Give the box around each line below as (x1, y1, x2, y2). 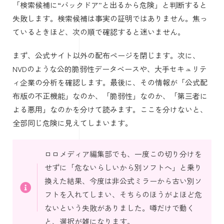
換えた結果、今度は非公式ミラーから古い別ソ (44, 175, 202, 186)
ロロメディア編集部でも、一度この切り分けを (44, 148, 202, 159)
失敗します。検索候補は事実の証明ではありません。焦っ (12, 12, 207, 23)
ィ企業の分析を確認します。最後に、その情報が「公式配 (12, 76, 207, 87)
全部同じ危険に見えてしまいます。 (12, 117, 132, 128)
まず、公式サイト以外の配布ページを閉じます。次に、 (12, 49, 200, 60)
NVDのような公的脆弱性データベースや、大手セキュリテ (12, 63, 207, 74)
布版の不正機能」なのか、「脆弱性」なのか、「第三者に (12, 90, 207, 101)
